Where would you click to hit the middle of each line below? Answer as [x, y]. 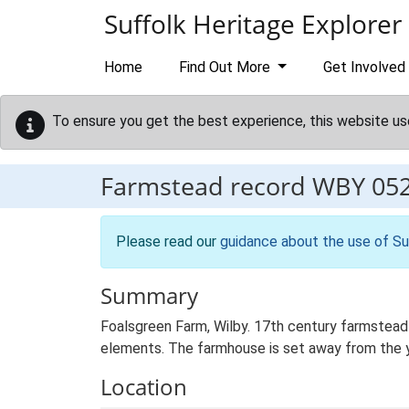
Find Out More [226, 67]
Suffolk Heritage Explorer [253, 24]
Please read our [168, 241]
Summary [149, 295]
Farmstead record [206, 186]
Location [144, 387]
